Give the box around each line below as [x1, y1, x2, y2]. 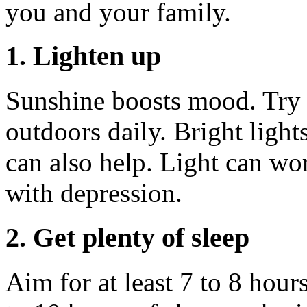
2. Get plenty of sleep [5, 221, 249, 253]
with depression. [5, 178, 182, 208]
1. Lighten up [5, 40, 161, 72]
